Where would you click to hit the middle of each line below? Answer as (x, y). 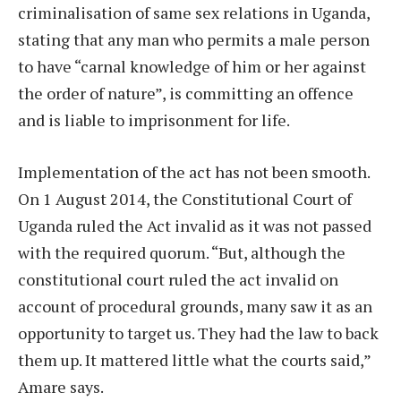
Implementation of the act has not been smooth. (194, 172)
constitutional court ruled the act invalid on (178, 280)
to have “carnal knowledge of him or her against (192, 67)
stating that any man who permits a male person (194, 40)
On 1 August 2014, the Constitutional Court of (185, 199)
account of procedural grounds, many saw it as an (195, 307)
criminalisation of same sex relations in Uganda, (194, 13)
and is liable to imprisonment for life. (154, 120)
